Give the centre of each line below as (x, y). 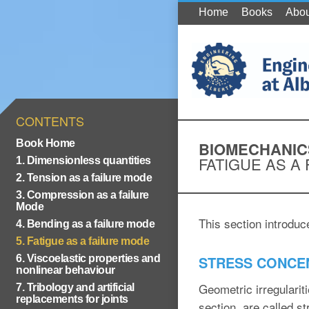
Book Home (46, 143)
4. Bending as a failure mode (85, 224)
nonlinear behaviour (66, 270)
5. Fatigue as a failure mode (82, 241)
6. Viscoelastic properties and (88, 258)
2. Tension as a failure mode (84, 178)
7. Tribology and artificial (75, 287)
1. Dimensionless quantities (83, 160)
